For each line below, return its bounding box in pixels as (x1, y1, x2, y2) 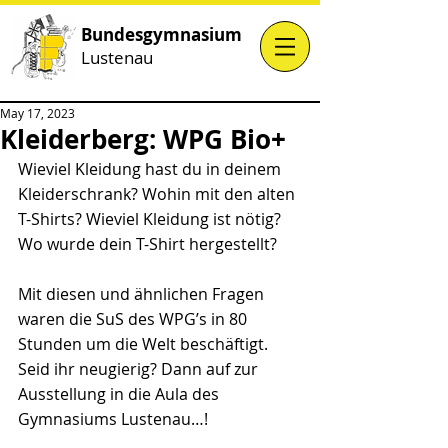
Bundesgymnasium (81, 23, 242, 46)
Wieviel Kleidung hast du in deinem (18, 158, 285, 180)
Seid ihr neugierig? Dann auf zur (18, 358, 262, 380)
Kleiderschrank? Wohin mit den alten (18, 183, 299, 205)
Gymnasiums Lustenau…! (18, 408, 208, 430)
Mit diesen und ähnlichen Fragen (18, 283, 268, 305)
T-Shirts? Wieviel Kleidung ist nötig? (18, 208, 285, 230)
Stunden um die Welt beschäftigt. (18, 333, 272, 355)
